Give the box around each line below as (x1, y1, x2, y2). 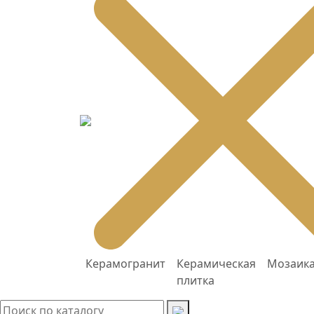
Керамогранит (86, 256, 165, 271)
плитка (177, 273, 214, 288)
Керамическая (177, 256, 256, 271)
